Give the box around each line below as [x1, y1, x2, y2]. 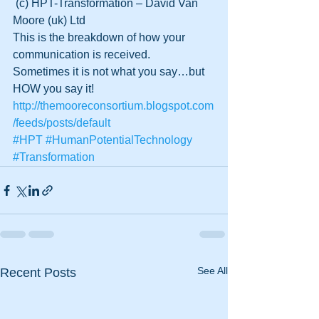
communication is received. [13, 48, 156, 61]
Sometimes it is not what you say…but [13, 66, 207, 78]
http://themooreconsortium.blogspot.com [13, 100, 214, 112]
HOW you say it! [13, 83, 94, 95]
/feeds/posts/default [13, 117, 110, 129]
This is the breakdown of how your [13, 31, 188, 43]
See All [197, 265, 228, 276]
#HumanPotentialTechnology [46, 134, 192, 146]
